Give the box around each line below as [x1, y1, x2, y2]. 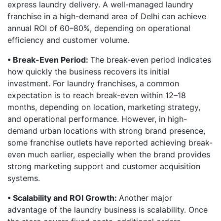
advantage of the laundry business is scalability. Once [7, 205, 208, 215]
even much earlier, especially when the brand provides [7, 149, 210, 159]
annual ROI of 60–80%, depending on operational [7, 23, 190, 33]
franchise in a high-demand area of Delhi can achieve [7, 11, 206, 21]
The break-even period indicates [90, 55, 211, 65]
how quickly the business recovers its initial [7, 67, 170, 76]
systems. [7, 173, 40, 183]
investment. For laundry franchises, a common [7, 78, 179, 88]
